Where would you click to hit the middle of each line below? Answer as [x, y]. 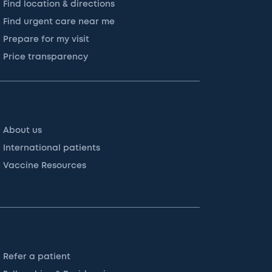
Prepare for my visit [46, 39]
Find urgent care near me [59, 22]
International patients [52, 148]
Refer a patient [37, 257]
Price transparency [46, 57]
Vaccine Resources [45, 166]
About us [23, 131]
